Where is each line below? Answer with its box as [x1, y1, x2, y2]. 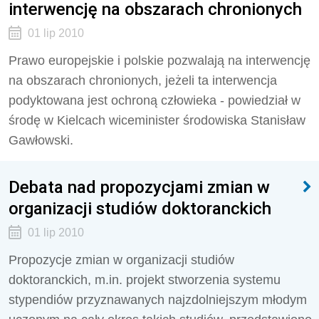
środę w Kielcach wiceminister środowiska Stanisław [9, 113, 305, 127]
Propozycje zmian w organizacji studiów [9, 253, 234, 267]
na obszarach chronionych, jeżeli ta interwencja [9, 73, 277, 88]
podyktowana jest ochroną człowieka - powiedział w [9, 93, 300, 108]
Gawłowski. [9, 133, 73, 147]
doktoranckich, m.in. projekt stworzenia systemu [9, 273, 281, 287]
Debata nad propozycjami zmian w [9, 177, 270, 197]
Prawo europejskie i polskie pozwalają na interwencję [9, 53, 310, 68]
